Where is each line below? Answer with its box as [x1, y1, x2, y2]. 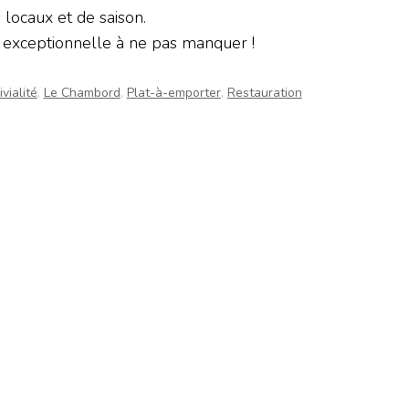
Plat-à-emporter [126, 84, 221, 101]
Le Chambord [43, 84, 121, 101]
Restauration [226, 84, 302, 101]
